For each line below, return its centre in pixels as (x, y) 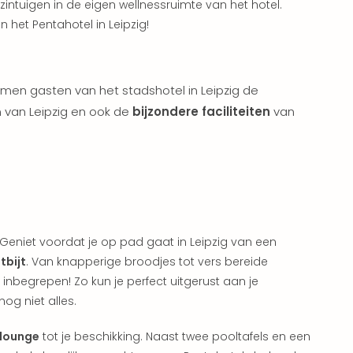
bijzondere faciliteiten (201, 111)
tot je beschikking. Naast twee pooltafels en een (175, 336)
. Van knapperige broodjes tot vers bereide (147, 261)
